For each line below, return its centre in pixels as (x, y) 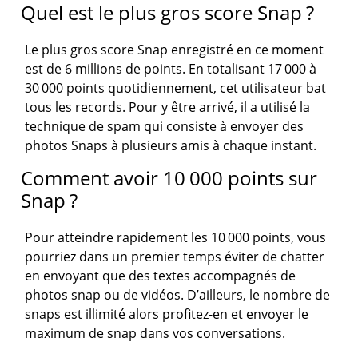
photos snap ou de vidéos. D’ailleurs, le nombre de (178, 295)
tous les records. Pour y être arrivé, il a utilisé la (168, 107)
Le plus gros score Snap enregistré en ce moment (175, 50)
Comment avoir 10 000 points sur (169, 178)
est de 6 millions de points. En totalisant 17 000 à (171, 69)
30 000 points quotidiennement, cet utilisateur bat (176, 88)
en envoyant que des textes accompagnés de (161, 276)
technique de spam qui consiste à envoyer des (165, 127)
